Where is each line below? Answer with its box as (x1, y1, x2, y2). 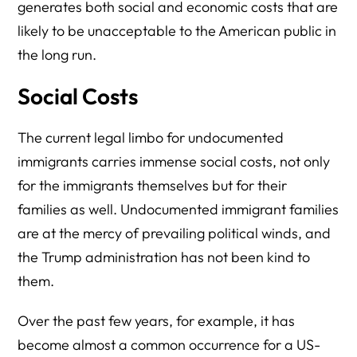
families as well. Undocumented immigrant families (18, 200, 339, 218)
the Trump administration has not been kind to (18, 248, 311, 266)
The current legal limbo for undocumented (18, 128, 284, 147)
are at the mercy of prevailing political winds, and (18, 224, 331, 242)
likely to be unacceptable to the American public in (18, 22, 337, 40)
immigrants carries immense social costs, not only (18, 152, 331, 171)
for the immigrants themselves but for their (18, 176, 288, 194)
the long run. (18, 45, 97, 64)
